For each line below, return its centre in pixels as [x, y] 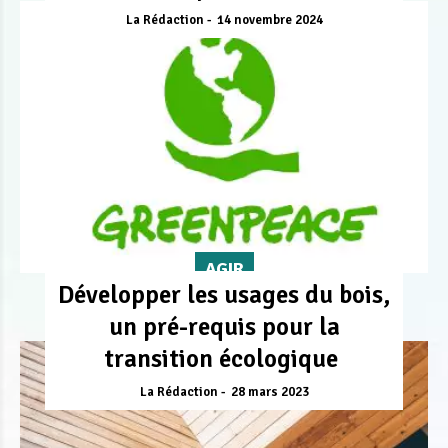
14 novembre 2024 [269, 19]
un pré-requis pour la [224, 326]
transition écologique [224, 358]
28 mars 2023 [269, 391]
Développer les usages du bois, [224, 294]
